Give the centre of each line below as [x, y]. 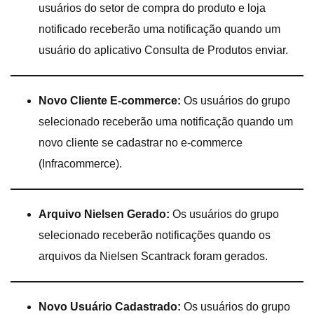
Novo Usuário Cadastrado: [110, 306]
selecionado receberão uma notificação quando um [166, 121]
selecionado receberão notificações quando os [155, 235]
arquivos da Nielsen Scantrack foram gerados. [153, 256]
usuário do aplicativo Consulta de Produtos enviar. [163, 50]
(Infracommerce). [80, 163]
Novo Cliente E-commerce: [110, 100]
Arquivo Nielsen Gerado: [104, 214]
